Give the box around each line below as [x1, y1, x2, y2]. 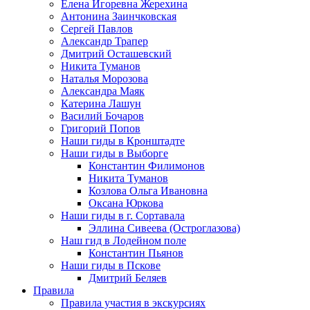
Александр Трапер [61, 35, 148, 47]
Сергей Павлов [61, 23, 133, 35]
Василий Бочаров [61, 110, 144, 122]
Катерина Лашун [61, 98, 141, 109]
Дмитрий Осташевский [61, 48, 172, 60]
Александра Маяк [61, 85, 145, 97]
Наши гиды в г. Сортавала [61, 210, 185, 221]
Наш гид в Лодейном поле [61, 235, 186, 246]
